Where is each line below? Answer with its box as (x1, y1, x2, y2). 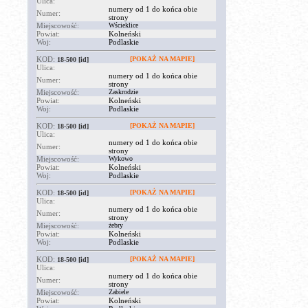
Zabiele (109, 288, 129, 296)
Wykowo (109, 155, 133, 162)
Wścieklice (109, 21, 138, 29)
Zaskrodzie (109, 88, 138, 96)
